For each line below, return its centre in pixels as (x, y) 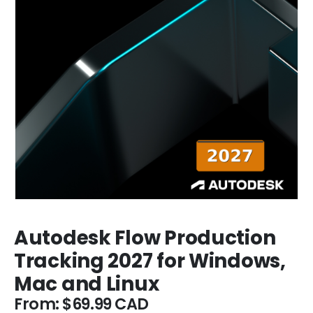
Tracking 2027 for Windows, (150, 261)
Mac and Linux (87, 284)
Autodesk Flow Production (145, 238)
